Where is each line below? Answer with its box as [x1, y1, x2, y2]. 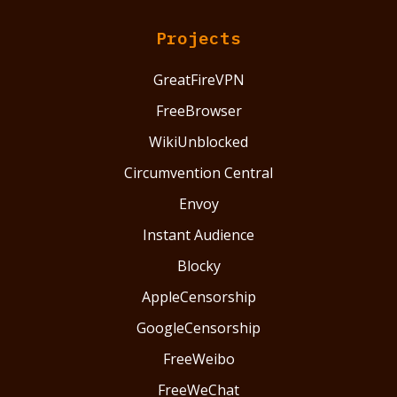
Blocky [176, 255, 221, 276]
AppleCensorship [141, 286, 256, 307]
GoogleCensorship [136, 317, 261, 338]
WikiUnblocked [149, 131, 248, 152]
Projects [156, 26, 241, 49]
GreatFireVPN [152, 69, 245, 90]
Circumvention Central [124, 162, 273, 183]
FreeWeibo [162, 348, 235, 369]
